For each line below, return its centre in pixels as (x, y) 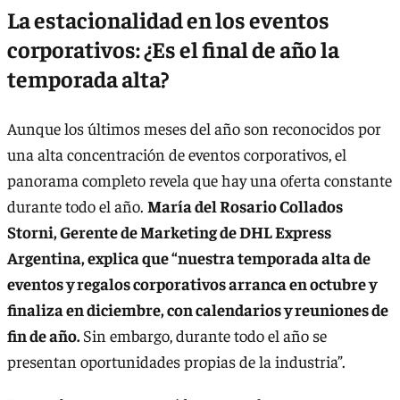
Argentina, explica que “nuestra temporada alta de (189, 258)
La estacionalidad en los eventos (168, 19)
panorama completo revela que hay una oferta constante (200, 180)
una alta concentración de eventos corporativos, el (177, 154)
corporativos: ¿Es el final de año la (173, 48)
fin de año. (45, 336)
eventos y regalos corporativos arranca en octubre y (192, 284)
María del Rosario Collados (245, 206)
